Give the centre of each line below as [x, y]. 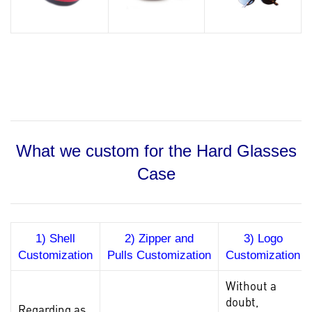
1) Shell [55, 238]
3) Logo [263, 238]
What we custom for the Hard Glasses [156, 150]
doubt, [242, 301]
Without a [251, 285]
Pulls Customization [159, 255]
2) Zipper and [159, 238]
